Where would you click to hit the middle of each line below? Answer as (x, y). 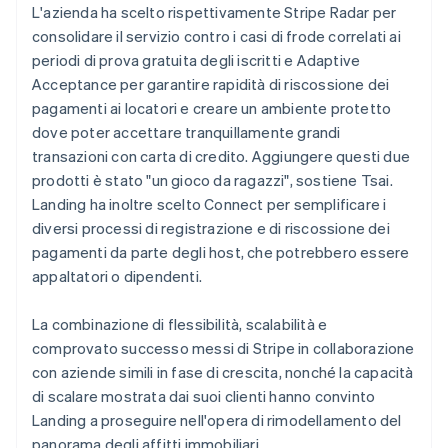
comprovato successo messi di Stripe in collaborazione (223, 347)
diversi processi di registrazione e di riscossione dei (211, 227)
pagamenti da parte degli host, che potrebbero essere (221, 251)
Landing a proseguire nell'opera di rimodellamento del (217, 419)
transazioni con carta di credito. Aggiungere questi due (221, 155)
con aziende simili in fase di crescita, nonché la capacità (223, 371)
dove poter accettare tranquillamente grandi (186, 131)
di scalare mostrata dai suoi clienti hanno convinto (204, 395)
